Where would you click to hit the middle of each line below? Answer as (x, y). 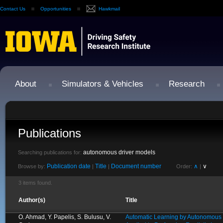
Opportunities (56, 9)
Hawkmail (109, 9)
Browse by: (32, 166)
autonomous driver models (119, 152)
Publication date (69, 166)
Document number (136, 166)
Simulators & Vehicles (103, 84)
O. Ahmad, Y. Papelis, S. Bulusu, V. (65, 217)
